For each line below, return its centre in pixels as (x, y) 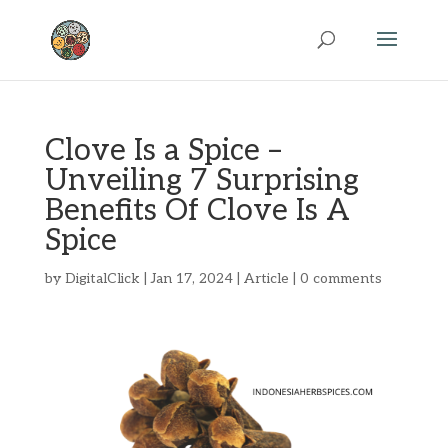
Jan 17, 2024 (191, 278)
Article (266, 278)
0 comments (340, 278)
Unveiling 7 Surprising (201, 181)
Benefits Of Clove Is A (197, 211)
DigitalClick (102, 278)
